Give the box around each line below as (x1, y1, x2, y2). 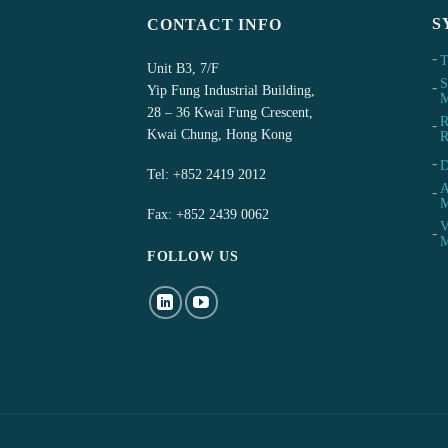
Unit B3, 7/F (147, 60, 219, 76)
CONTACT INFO (147, 16, 282, 34)
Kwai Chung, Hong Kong (147, 126, 292, 142)
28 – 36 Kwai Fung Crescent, (147, 104, 313, 120)
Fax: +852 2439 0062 (147, 207, 269, 223)
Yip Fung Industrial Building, (147, 82, 315, 98)
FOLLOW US (147, 249, 239, 265)
